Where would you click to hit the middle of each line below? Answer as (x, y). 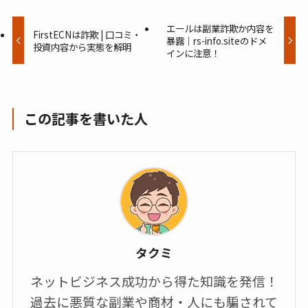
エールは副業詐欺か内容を (220, 29)
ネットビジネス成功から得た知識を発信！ (154, 281)
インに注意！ (193, 53)
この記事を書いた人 (86, 119)
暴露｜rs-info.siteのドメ (216, 41)
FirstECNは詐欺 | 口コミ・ (87, 35)
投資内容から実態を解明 (82, 47)
